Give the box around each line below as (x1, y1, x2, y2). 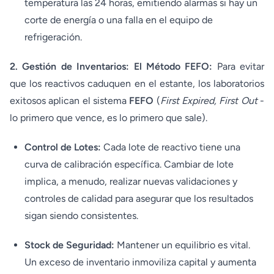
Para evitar (217, 61, 264, 72)
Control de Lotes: (24, 141, 101, 153)
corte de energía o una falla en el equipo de (24, 14, 213, 26)
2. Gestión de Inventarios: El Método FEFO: (10, 61, 217, 72)
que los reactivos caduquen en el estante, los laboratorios (10, 78, 264, 89)
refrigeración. (24, 31, 82, 43)
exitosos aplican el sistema (10, 95, 130, 106)
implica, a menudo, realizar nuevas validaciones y (24, 176, 237, 187)
